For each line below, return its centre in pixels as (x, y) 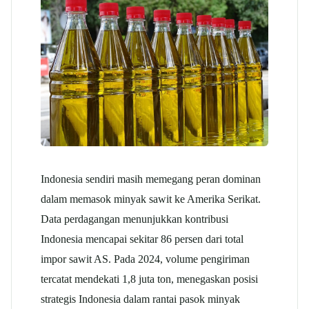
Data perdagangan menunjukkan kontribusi (134, 219)
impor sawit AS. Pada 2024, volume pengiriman (145, 259)
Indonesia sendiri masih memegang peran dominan (151, 179)
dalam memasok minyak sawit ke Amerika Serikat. (151, 199)
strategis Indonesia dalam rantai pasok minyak (140, 299)
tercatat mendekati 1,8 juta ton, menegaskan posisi (149, 279)
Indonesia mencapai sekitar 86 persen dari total (142, 239)
